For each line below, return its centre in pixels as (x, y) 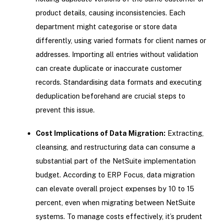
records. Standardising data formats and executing (118, 82)
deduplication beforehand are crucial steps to (110, 96)
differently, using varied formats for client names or (121, 40)
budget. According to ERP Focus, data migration (115, 175)
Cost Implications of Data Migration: (100, 133)
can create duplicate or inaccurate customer (109, 68)
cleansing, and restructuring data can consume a (115, 147)
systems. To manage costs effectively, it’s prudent (119, 217)
